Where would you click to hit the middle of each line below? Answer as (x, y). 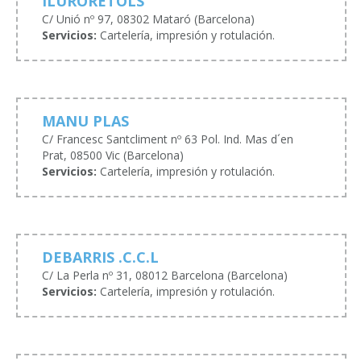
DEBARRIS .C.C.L (100, 257)
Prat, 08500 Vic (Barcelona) (113, 155)
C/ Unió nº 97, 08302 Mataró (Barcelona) (148, 19)
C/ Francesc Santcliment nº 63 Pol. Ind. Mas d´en (168, 139)
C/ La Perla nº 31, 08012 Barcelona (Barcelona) (165, 275)
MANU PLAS (85, 120)
